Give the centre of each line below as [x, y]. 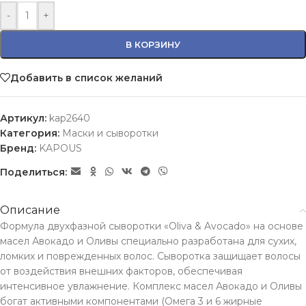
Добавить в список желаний [86, 78]
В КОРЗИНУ [153, 44]
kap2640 [70, 118]
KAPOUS [60, 148]
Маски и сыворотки [110, 133]
